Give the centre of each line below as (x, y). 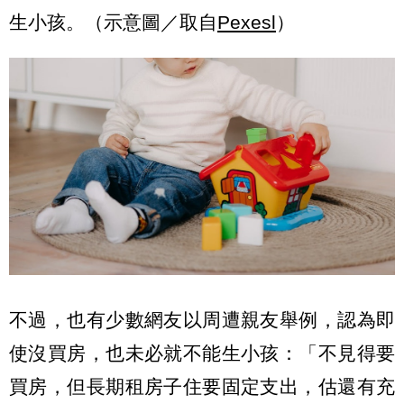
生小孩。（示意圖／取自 (113, 22)
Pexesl (247, 22)
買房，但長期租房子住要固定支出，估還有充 (202, 387)
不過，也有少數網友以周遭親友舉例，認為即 (202, 320)
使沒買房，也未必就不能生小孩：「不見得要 (202, 353)
